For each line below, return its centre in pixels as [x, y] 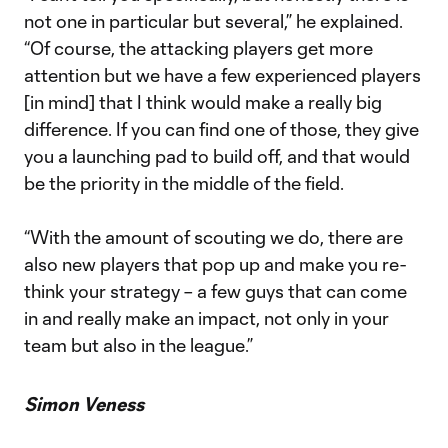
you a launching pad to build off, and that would [217, 156]
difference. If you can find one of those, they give [221, 129]
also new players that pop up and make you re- [215, 264]
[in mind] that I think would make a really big [203, 102]
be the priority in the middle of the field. [184, 183]
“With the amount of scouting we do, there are [213, 237]
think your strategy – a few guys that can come [215, 291]
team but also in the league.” [138, 345]
